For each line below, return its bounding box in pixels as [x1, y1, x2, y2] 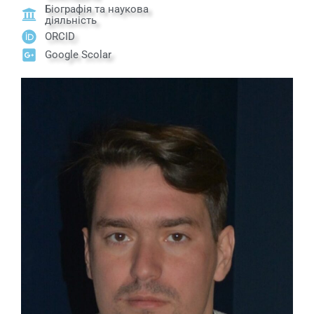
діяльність [45, 13, 97, 27]
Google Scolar [45, 48, 112, 62]
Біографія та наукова [45, 2, 149, 15]
